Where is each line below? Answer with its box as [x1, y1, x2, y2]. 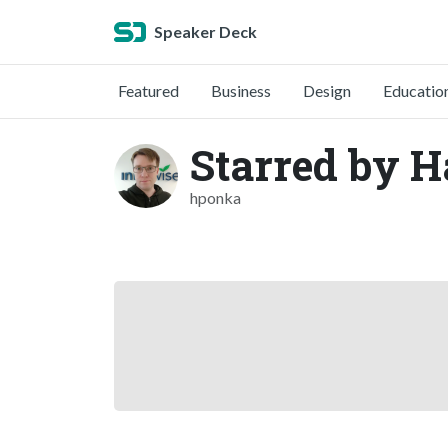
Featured [118, 81, 179, 100]
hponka [190, 188, 241, 207]
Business [211, 81, 271, 100]
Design [303, 81, 351, 100]
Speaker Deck [154, 22, 257, 41]
